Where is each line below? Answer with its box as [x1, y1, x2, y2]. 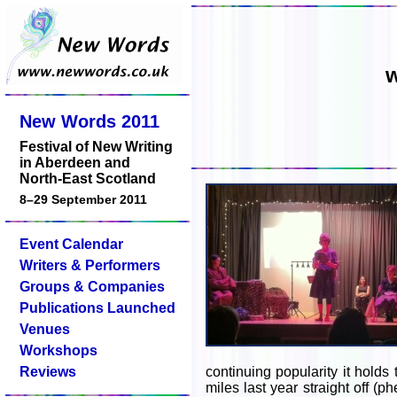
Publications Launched [19, 300, 175, 315]
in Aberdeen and [19, 155, 130, 170]
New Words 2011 [19, 112, 160, 131]
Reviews [19, 364, 76, 379]
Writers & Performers [19, 258, 160, 273]
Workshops [19, 343, 97, 358]
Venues [19, 322, 70, 337]
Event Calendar [19, 237, 123, 252]
